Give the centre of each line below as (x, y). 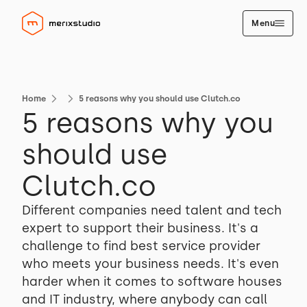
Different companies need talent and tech (152, 210)
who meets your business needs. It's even (150, 264)
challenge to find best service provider (141, 246)
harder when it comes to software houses (152, 282)
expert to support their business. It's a (140, 228)
